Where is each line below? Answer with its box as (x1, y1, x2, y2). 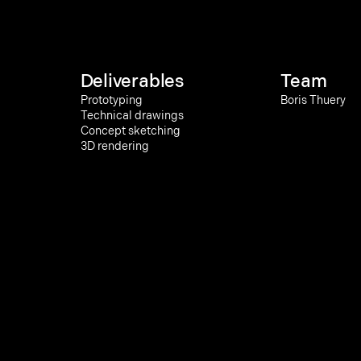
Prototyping (80, 93, 143, 107)
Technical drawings (80, 109, 184, 122)
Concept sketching (80, 124, 180, 138)
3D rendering (80, 139, 149, 153)
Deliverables (80, 71, 184, 93)
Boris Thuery (280, 93, 346, 107)
